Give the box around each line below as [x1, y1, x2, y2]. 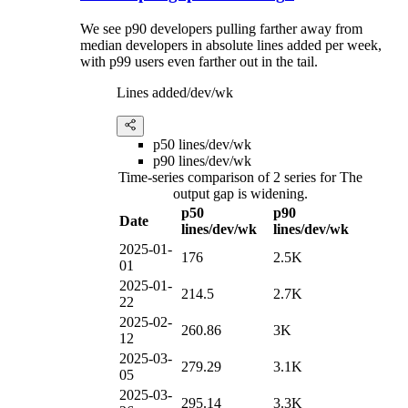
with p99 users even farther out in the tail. [80, 53, 318, 69]
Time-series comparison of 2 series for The [118, 168, 362, 185]
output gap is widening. [173, 185, 308, 201]
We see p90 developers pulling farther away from [80, 20, 362, 36]
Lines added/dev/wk [117, 84, 233, 100]
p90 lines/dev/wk [153, 152, 251, 168]
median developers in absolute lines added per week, [80, 36, 382, 53]
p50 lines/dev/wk [153, 136, 251, 152]
